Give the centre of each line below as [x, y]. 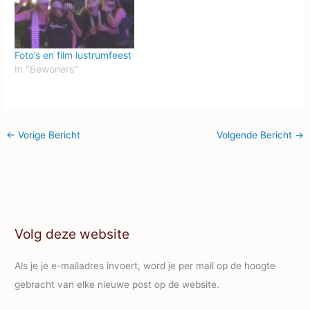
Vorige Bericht [48, 135]
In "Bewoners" [47, 69]
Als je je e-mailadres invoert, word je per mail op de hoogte [145, 266]
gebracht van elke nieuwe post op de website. [117, 285]
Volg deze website [72, 234]
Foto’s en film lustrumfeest [73, 55]
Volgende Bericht [255, 135]
